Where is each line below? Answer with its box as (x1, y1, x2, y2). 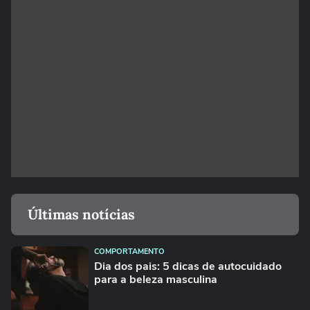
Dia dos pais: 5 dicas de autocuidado (94, 259, 282, 274)
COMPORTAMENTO (94, 246, 165, 257)
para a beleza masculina (94, 272, 217, 287)
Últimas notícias (28, 206, 135, 223)
